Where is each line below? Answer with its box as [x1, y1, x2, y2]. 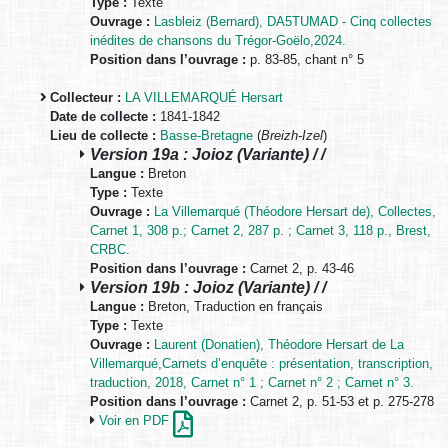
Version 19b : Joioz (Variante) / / [90, 278, 326, 296]
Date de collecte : [50, 109, 156, 124]
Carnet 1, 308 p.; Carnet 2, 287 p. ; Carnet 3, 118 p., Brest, [90, 223, 431, 238]
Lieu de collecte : [50, 128, 156, 143]
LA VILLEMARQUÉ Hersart [125, 90, 283, 105]
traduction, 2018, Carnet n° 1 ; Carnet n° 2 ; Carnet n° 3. [90, 375, 414, 390]
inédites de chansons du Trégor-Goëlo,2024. [90, 33, 346, 48]
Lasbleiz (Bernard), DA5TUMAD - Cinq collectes [154, 14, 432, 29]
